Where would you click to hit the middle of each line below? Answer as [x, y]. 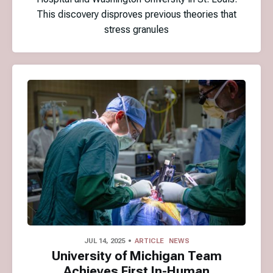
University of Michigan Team [136, 256]
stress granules [136, 29]
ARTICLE [149, 241]
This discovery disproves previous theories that [136, 14]
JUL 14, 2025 [104, 241]
